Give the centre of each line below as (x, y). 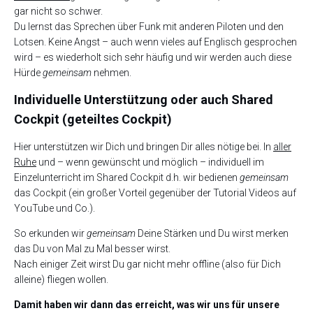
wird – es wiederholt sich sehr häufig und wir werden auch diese (153, 57)
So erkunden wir (50, 233)
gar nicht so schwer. (58, 11)
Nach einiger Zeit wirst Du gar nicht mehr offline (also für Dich (147, 264)
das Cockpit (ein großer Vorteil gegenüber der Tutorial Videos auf (155, 192)
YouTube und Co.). (54, 208)
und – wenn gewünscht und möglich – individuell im (150, 162)
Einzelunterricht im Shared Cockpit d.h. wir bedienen (127, 177)
